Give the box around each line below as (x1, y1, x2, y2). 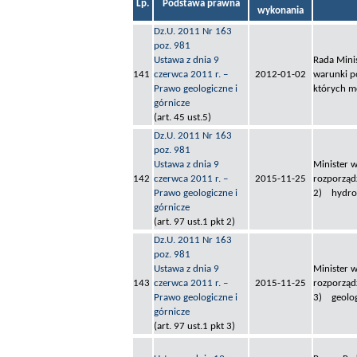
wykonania (257, 6, 304, 17)
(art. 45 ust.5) (154, 112, 211, 124)
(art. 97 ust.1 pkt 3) (154, 321, 235, 332)
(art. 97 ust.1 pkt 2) (154, 217, 235, 228)
